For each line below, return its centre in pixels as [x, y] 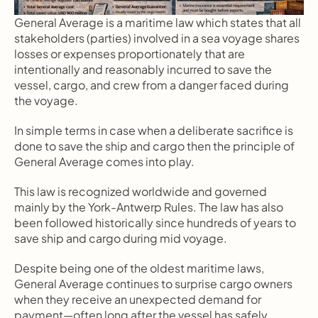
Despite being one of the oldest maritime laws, [139, 268]
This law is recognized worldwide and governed [141, 191]
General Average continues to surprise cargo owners [153, 284]
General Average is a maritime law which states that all [158, 22]
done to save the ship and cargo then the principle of [154, 146]
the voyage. [46, 100]
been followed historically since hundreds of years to [155, 223]
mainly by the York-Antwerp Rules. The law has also [149, 207]
